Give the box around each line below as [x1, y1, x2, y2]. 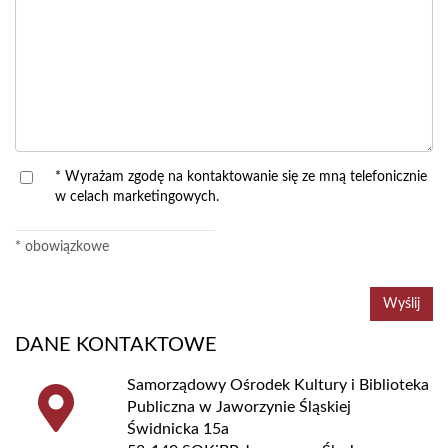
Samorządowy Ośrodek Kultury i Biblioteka [127, 377, 429, 394]
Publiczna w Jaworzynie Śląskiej [127, 399, 351, 416]
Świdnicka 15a [127, 421, 229, 438]
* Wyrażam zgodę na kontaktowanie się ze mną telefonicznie [55, 170, 427, 185]
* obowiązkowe [15, 240, 109, 255]
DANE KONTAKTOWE [15, 335, 217, 356]
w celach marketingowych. [55, 190, 219, 205]
